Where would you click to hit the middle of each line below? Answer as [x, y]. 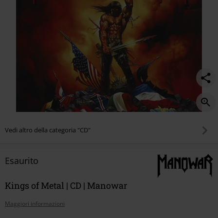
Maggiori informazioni [35, 203]
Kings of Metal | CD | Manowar [66, 185]
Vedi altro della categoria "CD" [48, 130]
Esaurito [22, 160]
